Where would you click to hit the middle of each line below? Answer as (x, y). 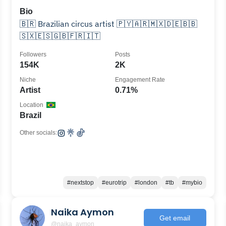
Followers (33, 54)
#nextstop (80, 183)
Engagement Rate (140, 80)
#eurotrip (114, 183)
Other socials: (39, 133)
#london (146, 183)
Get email (175, 218)
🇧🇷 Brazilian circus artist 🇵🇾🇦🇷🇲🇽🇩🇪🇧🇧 (29, 24)
